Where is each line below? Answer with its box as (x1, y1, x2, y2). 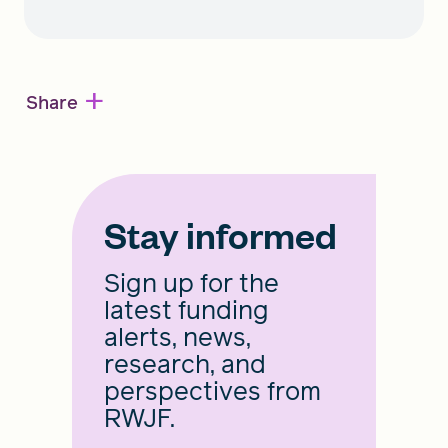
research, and (104, 347, 266, 383)
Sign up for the (104, 266, 279, 302)
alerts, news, (104, 320, 251, 356)
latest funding (104, 293, 269, 329)
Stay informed (104, 210, 337, 259)
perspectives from (104, 374, 321, 410)
